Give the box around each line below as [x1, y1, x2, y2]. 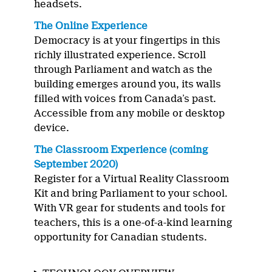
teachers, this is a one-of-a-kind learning [34, 217, 233, 229]
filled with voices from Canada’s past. [34, 93, 217, 105]
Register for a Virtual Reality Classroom [34, 173, 229, 185]
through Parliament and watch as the [34, 64, 213, 76]
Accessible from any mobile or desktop [34, 107, 225, 120]
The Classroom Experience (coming [34, 144, 208, 156]
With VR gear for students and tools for [34, 202, 226, 214]
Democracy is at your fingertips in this [34, 35, 221, 47]
